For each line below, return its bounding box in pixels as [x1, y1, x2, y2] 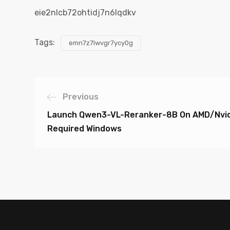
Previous [63, 92, 99, 102]
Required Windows [47, 124, 122, 133]
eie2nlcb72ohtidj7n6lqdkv [34, 8, 136, 17]
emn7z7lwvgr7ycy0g [69, 39, 133, 47]
